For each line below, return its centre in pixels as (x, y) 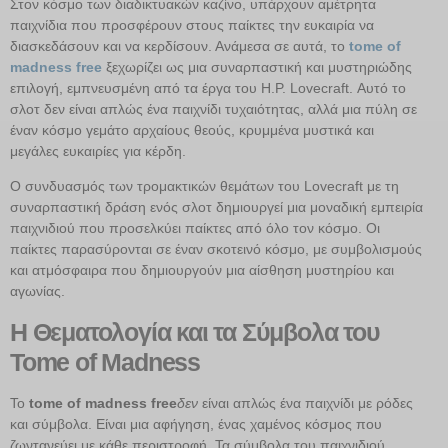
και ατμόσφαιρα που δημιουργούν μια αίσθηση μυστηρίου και (202, 270)
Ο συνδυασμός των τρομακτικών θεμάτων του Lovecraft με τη (204, 186)
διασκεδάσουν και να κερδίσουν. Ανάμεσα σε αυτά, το (179, 45)
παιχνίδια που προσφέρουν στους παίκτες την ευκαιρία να (192, 24)
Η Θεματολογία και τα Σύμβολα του (195, 331)
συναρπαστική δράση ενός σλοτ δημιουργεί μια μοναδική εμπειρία (216, 207)
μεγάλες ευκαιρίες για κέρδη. (98, 150)
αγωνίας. (37, 291)
